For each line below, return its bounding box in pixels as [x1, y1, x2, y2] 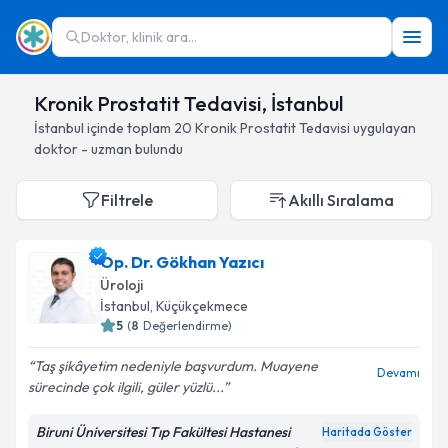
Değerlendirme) [143, 318, 232, 333]
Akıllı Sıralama [288, 190, 394, 210]
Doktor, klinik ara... [81, 28, 197, 46]
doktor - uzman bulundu [34, 140, 183, 158]
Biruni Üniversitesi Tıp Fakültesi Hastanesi [36, 423, 290, 441]
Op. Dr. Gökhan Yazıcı [100, 252, 264, 272]
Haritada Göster [322, 425, 412, 439]
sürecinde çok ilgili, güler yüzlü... [28, 378, 223, 396]
